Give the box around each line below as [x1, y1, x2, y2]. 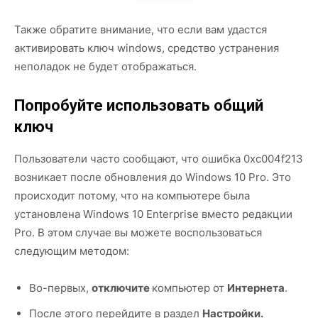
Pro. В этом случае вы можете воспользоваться [14, 225, 262, 239]
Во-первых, [29, 280, 92, 295]
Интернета [227, 280, 285, 295]
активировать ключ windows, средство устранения [14, 40, 279, 55]
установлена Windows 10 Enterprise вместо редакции [14, 207, 292, 221]
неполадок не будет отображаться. [14, 59, 197, 73]
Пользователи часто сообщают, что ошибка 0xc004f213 [14, 151, 303, 165]
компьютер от [152, 280, 227, 295]
